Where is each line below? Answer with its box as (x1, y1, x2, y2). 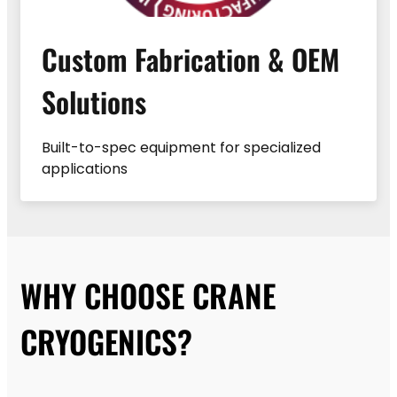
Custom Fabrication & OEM (42, 37, 339, 80)
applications (42, 158, 128, 179)
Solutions (42, 80, 146, 122)
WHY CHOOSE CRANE (20, 271, 276, 318)
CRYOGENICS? (20, 317, 192, 364)
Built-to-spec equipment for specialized (42, 136, 321, 158)
